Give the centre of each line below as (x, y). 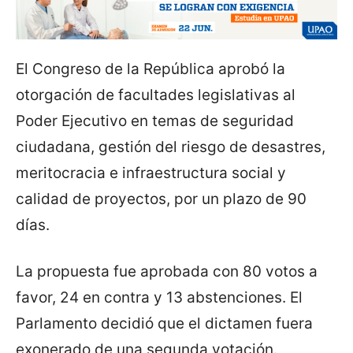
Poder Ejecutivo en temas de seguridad (155, 121)
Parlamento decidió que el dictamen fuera (164, 324)
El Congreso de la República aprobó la (150, 69)
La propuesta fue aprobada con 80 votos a (167, 272)
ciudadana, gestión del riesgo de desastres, (171, 147)
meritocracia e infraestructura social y (151, 173)
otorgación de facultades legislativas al (156, 95)
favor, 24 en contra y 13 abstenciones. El (159, 298)
